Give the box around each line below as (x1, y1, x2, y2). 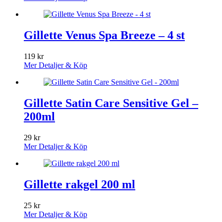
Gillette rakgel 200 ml (24, 177, 135, 191)
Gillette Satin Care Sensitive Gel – (24, 96, 198, 110)
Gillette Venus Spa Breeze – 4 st (24, 28, 185, 42)
